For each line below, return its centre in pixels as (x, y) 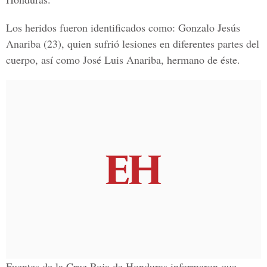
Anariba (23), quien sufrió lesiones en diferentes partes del (133, 44)
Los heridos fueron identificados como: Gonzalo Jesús (123, 27)
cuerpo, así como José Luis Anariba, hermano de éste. (123, 60)
